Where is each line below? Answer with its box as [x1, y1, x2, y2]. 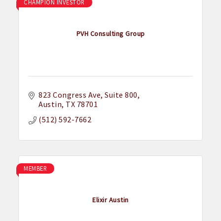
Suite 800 [105, 90, 138, 100]
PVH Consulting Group [76, 29, 145, 38]
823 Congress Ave [38, 90, 101, 100]
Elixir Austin [92, 195, 129, 204]
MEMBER [24, 164, 47, 173]
